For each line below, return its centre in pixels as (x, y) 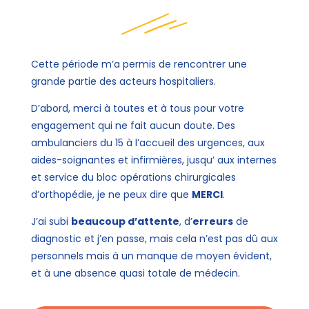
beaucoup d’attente (125, 221)
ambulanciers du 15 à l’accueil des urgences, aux (148, 143)
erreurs (212, 221)
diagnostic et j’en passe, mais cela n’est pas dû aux (154, 239)
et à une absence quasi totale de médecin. (135, 273)
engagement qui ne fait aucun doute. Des (133, 126)
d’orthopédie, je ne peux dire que (111, 195)
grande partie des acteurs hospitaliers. (123, 81)
